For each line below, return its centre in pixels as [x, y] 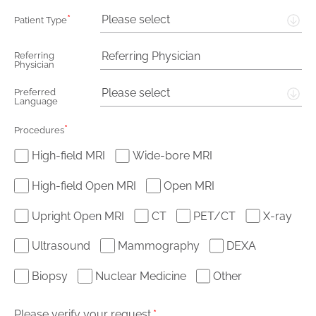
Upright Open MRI [78, 216]
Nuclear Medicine [140, 276]
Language [36, 101]
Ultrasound [61, 246]
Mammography [158, 246]
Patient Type [41, 20]
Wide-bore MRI [172, 156]
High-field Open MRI [84, 186]
